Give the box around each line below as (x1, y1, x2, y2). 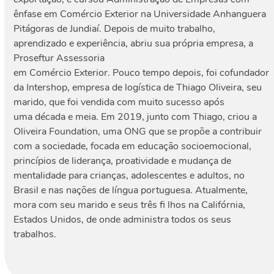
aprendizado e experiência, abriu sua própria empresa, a (13, 37, 254, 50)
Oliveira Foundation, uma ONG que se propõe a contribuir (13, 125, 262, 138)
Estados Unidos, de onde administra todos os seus (13, 213, 232, 226)
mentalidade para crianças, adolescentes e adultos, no (13, 169, 245, 182)
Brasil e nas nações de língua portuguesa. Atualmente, (13, 183, 248, 197)
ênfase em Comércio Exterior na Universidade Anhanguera (13, 7, 267, 21)
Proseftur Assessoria (13, 51, 105, 65)
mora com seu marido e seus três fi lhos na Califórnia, (13, 198, 246, 212)
